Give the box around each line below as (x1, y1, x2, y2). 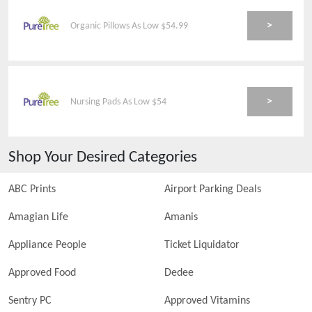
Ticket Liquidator (164, 240, 240, 251)
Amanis (164, 212, 198, 223)
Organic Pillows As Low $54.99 (70, 20, 189, 31)
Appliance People (8, 240, 86, 251)
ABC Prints (8, 184, 56, 195)
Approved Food (8, 267, 76, 279)
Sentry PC (8, 295, 52, 306)
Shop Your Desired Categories (8, 149, 197, 166)
